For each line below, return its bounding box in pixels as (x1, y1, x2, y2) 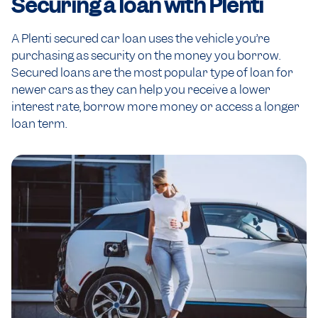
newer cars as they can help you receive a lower (11, 81, 270, 97)
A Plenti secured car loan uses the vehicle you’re (11, 30, 270, 46)
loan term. (11, 115, 67, 131)
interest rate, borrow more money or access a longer (11, 98, 300, 114)
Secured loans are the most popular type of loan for (11, 64, 293, 80)
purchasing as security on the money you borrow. (11, 47, 280, 63)
